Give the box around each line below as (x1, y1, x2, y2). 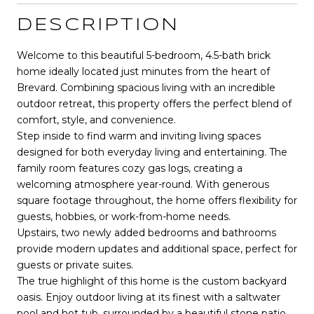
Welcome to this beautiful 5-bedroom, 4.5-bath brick (17, 48, 271, 62)
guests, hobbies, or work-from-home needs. (17, 210, 231, 223)
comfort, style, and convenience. (17, 113, 176, 126)
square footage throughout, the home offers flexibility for (17, 193, 297, 207)
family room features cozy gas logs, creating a (17, 161, 243, 175)
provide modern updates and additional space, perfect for (17, 242, 297, 255)
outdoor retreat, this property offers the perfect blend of (17, 97, 292, 110)
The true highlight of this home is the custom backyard (17, 274, 287, 287)
